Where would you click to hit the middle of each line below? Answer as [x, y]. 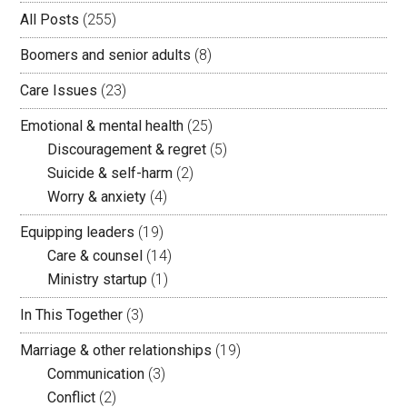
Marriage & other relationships [116, 351]
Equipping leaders [78, 233]
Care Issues [59, 91]
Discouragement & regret [127, 150]
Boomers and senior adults [106, 55]
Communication [96, 374]
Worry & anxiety [97, 197]
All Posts [50, 20]
